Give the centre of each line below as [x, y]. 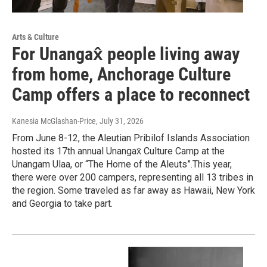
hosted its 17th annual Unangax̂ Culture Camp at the [118, 151]
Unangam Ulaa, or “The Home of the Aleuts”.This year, [122, 164]
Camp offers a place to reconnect [131, 95]
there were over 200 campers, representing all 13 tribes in [133, 178]
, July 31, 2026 [120, 121]
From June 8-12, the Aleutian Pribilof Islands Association [131, 138]
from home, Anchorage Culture [121, 74]
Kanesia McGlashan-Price [54, 121]
